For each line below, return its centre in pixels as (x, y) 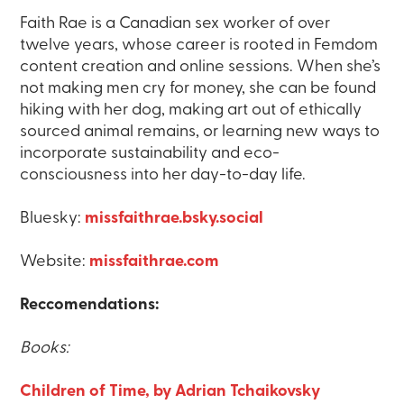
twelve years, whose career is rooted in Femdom (199, 46)
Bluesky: (53, 219)
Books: (47, 349)
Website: (55, 262)
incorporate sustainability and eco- (150, 154)
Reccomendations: (92, 306)
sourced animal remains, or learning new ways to (200, 133)
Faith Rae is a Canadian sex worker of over (175, 24)
